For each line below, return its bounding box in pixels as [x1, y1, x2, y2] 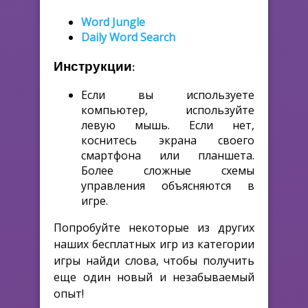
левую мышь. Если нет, [81, 117, 254, 133]
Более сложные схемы [81, 162, 254, 178]
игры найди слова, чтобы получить [54, 252, 254, 268]
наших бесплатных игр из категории [54, 236, 254, 252]
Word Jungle [81, 14, 145, 30]
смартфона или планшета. [81, 147, 254, 163]
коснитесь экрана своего [81, 132, 254, 148]
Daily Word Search [81, 30, 175, 45]
